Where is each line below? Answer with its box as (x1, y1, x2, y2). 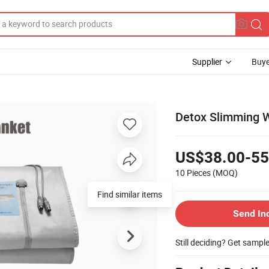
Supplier (192, 56, 222, 67)
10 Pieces (175, 166, 211, 178)
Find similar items (97, 188, 162, 200)
